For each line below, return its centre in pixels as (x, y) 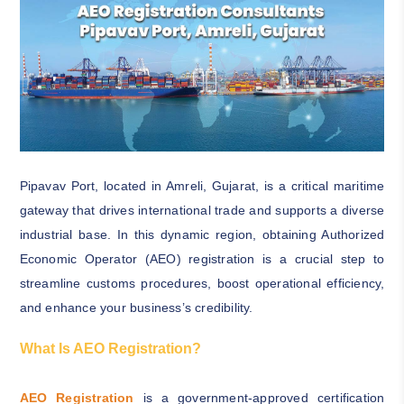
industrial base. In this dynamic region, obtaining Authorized (202, 234)
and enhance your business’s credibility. (136, 307)
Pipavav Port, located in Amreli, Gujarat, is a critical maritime (202, 185)
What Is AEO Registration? (110, 348)
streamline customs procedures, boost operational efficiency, (202, 283)
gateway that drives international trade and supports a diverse (202, 210)
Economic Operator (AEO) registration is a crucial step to (202, 258)
